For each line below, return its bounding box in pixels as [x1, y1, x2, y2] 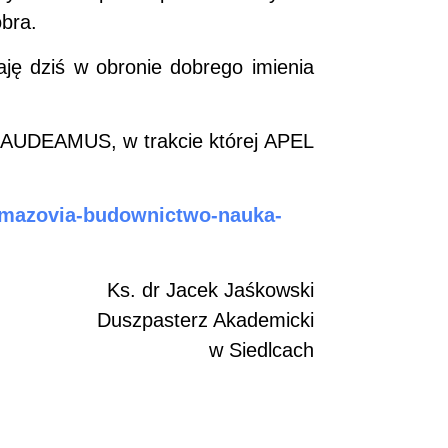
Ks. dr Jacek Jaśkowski [106, 278, 314, 301]
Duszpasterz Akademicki [96, 308, 314, 331]
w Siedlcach [208, 338, 314, 361]
